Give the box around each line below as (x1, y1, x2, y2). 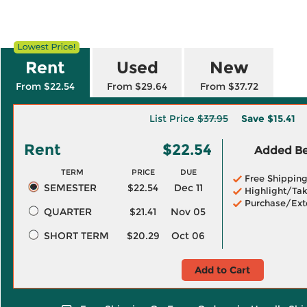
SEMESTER (43, 182, 97, 194)
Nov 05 (171, 206, 206, 218)
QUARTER (43, 206, 92, 218)
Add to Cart (195, 264, 250, 276)
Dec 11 (173, 182, 203, 194)
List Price (149, 112, 197, 125)
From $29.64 (107, 80, 167, 93)
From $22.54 (16, 80, 75, 93)
